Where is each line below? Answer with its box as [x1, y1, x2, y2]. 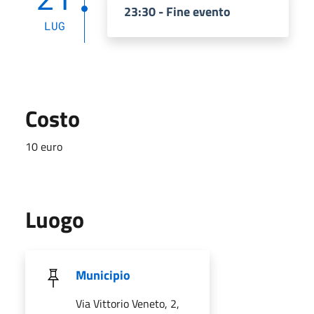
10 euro [25, 137, 62, 155]
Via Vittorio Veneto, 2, [76, 294, 179, 312]
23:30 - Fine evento [124, 1, 231, 21]
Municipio [76, 265, 130, 285]
